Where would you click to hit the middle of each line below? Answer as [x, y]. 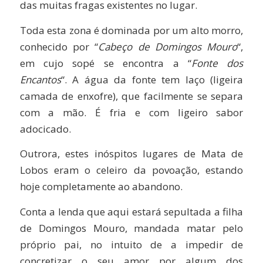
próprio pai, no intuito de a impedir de [131, 244]
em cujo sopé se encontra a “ [105, 63]
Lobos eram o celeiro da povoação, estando [131, 170]
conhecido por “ [59, 46]
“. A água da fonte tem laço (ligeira [152, 79]
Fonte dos [218, 63]
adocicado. [45, 129]
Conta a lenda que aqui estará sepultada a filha [131, 211]
